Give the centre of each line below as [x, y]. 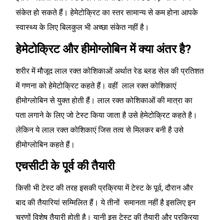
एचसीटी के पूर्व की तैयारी [65, 166]
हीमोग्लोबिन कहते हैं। [45, 144]
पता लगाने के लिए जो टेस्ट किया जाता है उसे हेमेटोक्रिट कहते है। [107, 115]
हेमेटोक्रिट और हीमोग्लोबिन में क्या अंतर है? [103, 49]
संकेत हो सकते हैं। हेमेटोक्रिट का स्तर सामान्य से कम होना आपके [107, 13]
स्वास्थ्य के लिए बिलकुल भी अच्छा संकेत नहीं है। [82, 27]
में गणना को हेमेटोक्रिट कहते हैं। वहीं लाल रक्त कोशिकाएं [96, 85]
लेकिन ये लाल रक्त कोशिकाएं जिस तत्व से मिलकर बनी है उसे [100, 130]
